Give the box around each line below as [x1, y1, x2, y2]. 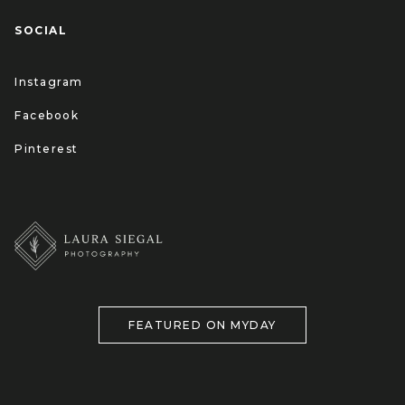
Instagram [14, 75, 83, 89]
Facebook [14, 108, 79, 123]
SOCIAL [14, 24, 67, 38]
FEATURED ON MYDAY [128, 318, 277, 333]
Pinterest [14, 142, 79, 156]
